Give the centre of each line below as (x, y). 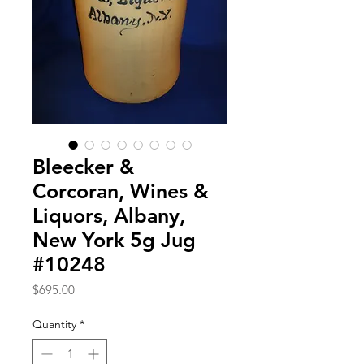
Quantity (54, 324)
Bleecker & (84, 166)
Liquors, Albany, (109, 215)
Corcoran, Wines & (121, 191)
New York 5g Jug (114, 239)
